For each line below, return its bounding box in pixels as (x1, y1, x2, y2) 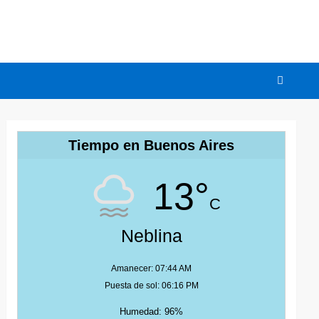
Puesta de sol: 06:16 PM (104, 281, 199, 291)
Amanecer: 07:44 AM (111, 263, 192, 273)
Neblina (120, 226, 182, 246)
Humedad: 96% (120, 306, 184, 317)
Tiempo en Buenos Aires (68, 137, 235, 153)
